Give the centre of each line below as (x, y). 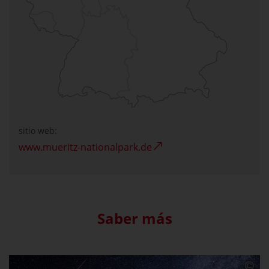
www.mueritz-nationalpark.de (85, 147)
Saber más (134, 219)
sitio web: (38, 131)
